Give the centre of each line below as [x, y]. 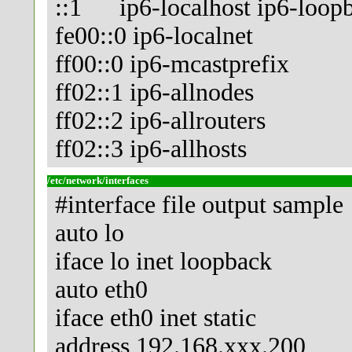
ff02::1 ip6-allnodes [154, 93]
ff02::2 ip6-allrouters [160, 121]
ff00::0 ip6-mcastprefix [172, 64]
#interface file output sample [199, 205]
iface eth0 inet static [156, 318]
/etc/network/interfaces [98, 181]
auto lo [90, 233]
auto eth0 [101, 290]
